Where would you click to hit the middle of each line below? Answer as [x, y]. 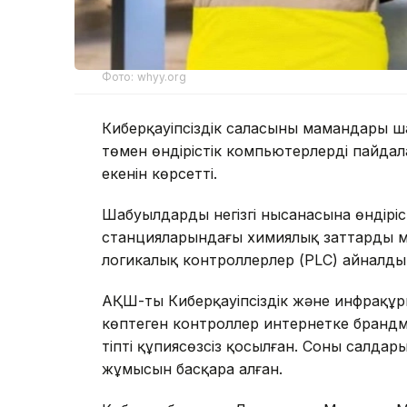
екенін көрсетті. [159, 173]
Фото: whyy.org [144, 76]
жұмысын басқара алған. [192, 368]
